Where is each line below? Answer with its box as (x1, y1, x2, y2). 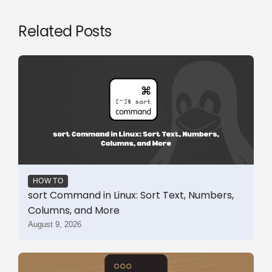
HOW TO (33, 176, 63, 185)
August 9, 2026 (28, 219, 81, 229)
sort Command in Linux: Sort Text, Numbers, (28, 188, 234, 202)
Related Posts (18, 21, 112, 41)
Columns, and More (28, 203, 120, 217)
